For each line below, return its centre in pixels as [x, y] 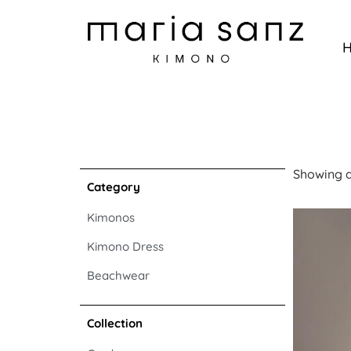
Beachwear [118, 275]
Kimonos [111, 217]
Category [114, 187]
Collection [115, 323]
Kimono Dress [125, 246]
